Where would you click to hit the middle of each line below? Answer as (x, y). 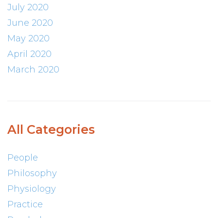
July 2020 (28, 8)
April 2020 (29, 54)
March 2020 (33, 70)
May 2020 (28, 39)
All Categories (51, 130)
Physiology (32, 189)
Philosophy (32, 173)
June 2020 (30, 23)
